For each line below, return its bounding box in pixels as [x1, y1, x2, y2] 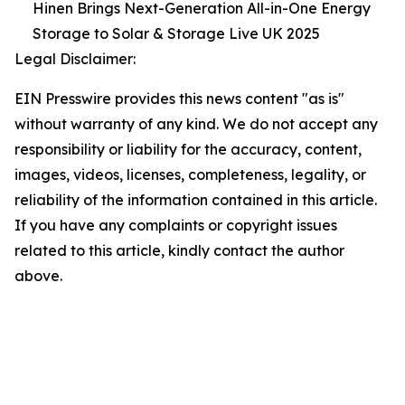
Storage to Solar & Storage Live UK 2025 [33, 24, 320, 42]
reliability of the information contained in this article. [14, 190, 377, 209]
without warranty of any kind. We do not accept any [14, 114, 378, 133]
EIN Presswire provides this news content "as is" [14, 89, 344, 108]
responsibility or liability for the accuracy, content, [14, 139, 362, 158]
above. [14, 266, 62, 285]
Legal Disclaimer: [14, 49, 136, 68]
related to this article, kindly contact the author [14, 240, 344, 259]
